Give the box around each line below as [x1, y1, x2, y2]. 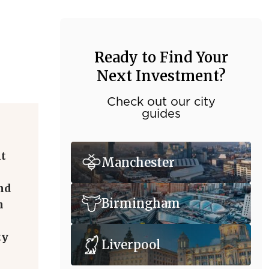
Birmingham [101, 196, 180, 211]
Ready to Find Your [94, 48, 228, 67]
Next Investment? [96, 67, 226, 85]
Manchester [101, 155, 175, 170]
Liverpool [101, 237, 161, 252]
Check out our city [106, 96, 216, 108]
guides [141, 108, 181, 120]
